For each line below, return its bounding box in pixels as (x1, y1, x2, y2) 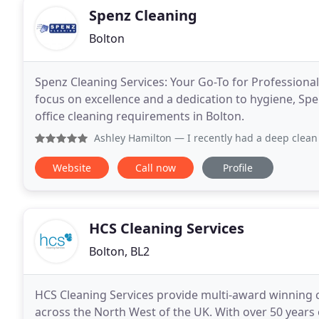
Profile (223, 161, 253, 174)
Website (53, 161, 91, 174)
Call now (135, 161, 176, 174)
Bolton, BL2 (89, 244, 150, 259)
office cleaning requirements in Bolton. (35, 108, 244, 124)
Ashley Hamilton (94, 131, 172, 145)
